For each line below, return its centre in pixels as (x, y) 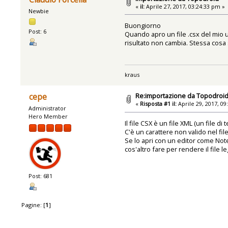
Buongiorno (142, 26)
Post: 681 (41, 176)
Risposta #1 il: (159, 104)
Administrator (48, 108)
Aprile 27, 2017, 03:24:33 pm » (185, 6)
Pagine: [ (34, 205)
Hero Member (48, 117)
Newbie (39, 11)
